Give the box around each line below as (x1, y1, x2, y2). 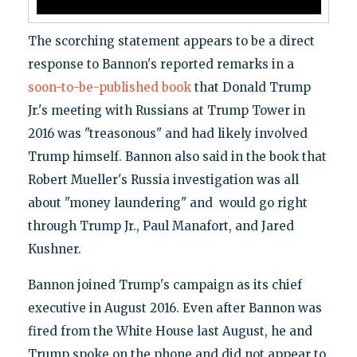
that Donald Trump (190, 79, 311, 95)
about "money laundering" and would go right (27, 194, 308, 210)
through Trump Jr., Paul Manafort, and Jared (27, 218, 294, 233)
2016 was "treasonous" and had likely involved (27, 125, 308, 141)
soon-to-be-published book (27, 79, 191, 95)
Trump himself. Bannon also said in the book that (27, 148, 327, 164)
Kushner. (27, 241, 81, 257)
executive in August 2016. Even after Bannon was (27, 300, 322, 316)
